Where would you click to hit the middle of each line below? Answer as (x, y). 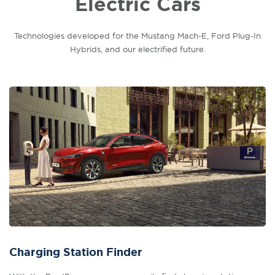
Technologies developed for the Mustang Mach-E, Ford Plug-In (137, 36)
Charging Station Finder (76, 252)
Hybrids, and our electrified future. (137, 49)
